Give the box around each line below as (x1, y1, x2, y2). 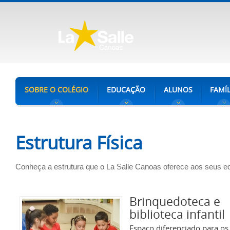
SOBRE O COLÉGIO (25, 85, 88, 94)
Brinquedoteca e (129, 194, 220, 209)
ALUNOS (164, 85, 193, 94)
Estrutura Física (15, 130, 142, 155)
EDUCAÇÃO (107, 85, 145, 94)
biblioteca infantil (129, 206, 225, 222)
